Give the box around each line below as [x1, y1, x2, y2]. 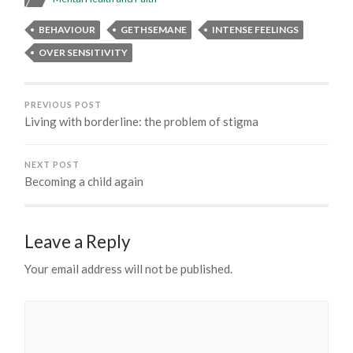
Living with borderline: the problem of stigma [24, 113, 259, 128]
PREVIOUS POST [24, 99, 102, 110]
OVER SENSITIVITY [39, 46, 128, 58]
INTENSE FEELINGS [212, 23, 299, 35]
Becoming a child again [24, 173, 144, 188]
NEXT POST [24, 159, 80, 169]
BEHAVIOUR [39, 23, 96, 35]
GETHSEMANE [121, 23, 188, 35]
